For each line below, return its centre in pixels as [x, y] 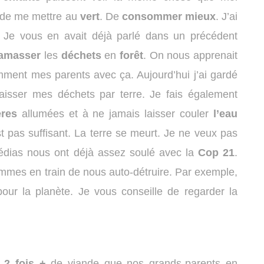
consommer [152, 17]
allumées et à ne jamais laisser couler [115, 114]
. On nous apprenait [190, 56]
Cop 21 [216, 153]
